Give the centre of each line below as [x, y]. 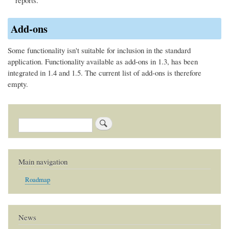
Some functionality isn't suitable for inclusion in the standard [99, 50]
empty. [18, 84]
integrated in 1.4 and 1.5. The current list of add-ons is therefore [105, 72]
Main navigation [43, 161]
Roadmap [37, 180]
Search [28, 121]
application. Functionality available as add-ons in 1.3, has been [103, 61]
